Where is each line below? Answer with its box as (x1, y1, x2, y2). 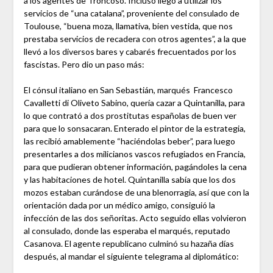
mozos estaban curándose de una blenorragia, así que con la (23, 187, 249, 198)
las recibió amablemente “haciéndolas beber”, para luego (23, 136, 235, 147)
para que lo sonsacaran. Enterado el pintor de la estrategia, (23, 123, 246, 134)
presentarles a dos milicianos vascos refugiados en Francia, (23, 149, 246, 160)
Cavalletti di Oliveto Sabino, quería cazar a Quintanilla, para (23, 97, 245, 108)
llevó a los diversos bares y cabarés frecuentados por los (23, 46, 236, 57)
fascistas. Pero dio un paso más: (23, 59, 144, 70)
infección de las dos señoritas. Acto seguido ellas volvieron (23, 213, 246, 224)
